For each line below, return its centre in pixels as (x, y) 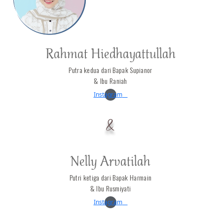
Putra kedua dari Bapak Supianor (110, 70)
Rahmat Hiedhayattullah (110, 55)
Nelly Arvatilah (110, 162)
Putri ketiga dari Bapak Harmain (110, 177)
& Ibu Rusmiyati (110, 188)
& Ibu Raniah (110, 80)
